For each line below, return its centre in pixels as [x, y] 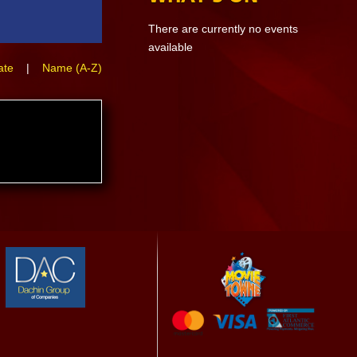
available [170, 47]
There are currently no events [223, 29]
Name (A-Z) [72, 68]
